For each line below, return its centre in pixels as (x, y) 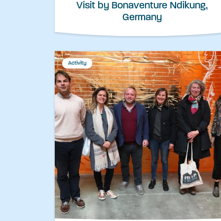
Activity (77, 64)
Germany (142, 18)
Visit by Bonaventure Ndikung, (142, 6)
